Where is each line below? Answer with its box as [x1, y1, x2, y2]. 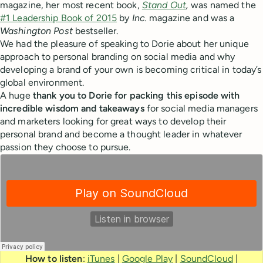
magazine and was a [147, 12, 235, 23]
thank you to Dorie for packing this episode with [32, 90, 240, 101]
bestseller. [75, 25, 119, 36]
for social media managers [144, 103, 258, 114]
